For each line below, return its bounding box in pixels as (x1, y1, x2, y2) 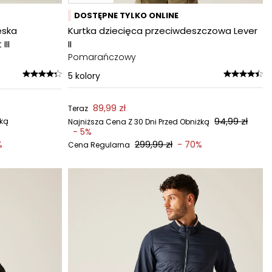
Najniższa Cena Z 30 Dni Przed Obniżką (68, 117, 209, 127)
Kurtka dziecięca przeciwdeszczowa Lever (68, 24, 257, 37)
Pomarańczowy (68, 51, 136, 63)
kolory (75, 70, 100, 82)
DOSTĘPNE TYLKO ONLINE (74, 10, 178, 21)
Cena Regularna (68, 140, 130, 150)
